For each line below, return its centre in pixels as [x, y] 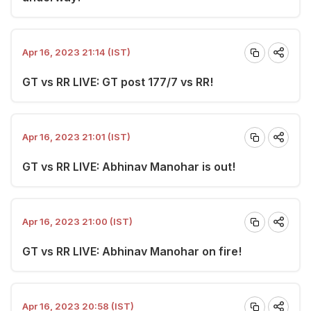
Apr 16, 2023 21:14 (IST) [76, 52]
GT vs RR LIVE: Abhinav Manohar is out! [129, 166]
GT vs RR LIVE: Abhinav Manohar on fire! [132, 251]
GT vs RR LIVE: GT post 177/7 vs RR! [118, 82]
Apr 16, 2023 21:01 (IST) [76, 137]
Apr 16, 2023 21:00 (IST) [77, 221]
